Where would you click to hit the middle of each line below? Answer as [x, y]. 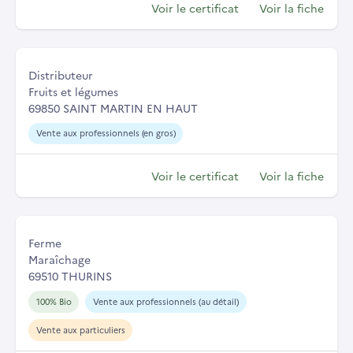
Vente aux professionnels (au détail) [165, 302]
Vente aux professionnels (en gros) [106, 133]
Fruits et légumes [73, 91]
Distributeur [61, 74]
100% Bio [54, 302]
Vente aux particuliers [80, 330]
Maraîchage [59, 260]
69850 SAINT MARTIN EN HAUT [113, 108]
